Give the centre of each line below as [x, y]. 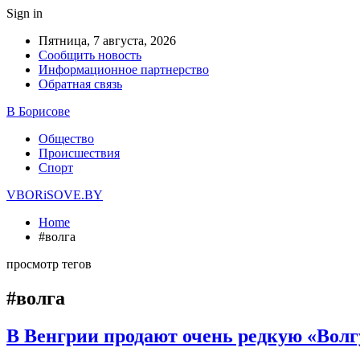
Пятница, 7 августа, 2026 [107, 41]
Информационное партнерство [124, 70]
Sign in [25, 13]
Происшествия [79, 153]
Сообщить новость [90, 55]
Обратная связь [80, 84]
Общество [66, 139]
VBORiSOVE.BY [55, 195]
